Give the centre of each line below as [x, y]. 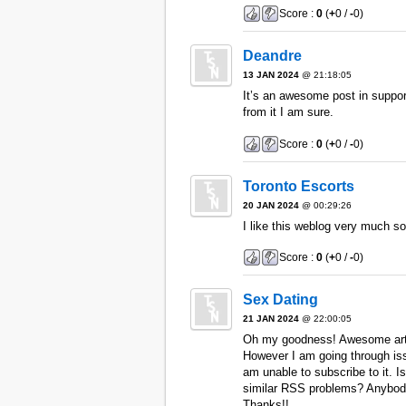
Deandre [272, 56]
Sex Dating [280, 300]
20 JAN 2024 [271, 205]
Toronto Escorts [298, 186]
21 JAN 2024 [271, 319]
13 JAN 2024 [271, 75]
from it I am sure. [288, 112]
